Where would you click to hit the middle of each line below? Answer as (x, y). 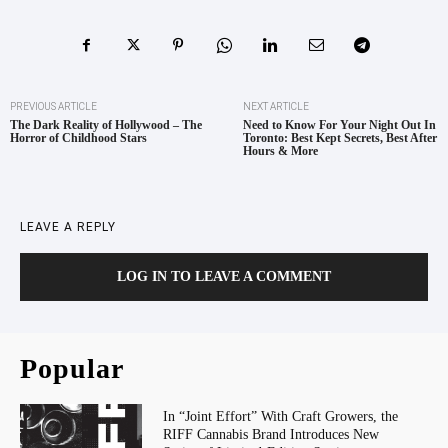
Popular (72, 369)
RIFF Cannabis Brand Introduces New (270, 435)
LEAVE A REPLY (68, 227)
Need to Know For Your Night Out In (339, 125)
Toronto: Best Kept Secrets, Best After (339, 138)
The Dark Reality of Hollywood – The (106, 125)
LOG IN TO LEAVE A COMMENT (224, 277)
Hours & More (280, 151)
